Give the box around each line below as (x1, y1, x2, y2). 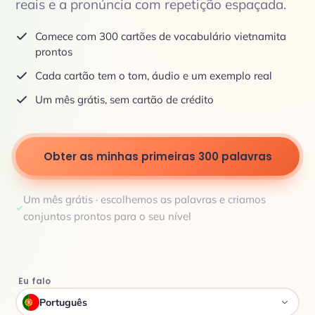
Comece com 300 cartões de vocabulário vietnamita (35, 30, 286, 43)
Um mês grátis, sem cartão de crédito (35, 93, 214, 106)
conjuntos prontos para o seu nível (22, 210, 191, 223)
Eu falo (18, 275, 51, 287)
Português (39, 296, 87, 309)
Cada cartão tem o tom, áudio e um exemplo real (35, 69, 272, 82)
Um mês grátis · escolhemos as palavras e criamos (22, 193, 266, 206)
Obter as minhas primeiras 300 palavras (43, 149, 272, 164)
